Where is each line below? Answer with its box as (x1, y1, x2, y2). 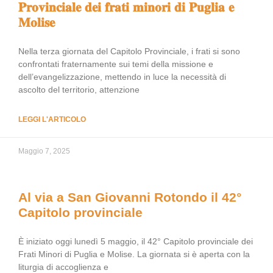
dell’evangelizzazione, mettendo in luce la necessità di (18, 72, 226, 82)
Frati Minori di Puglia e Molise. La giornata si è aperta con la (18, 249, 250, 259)
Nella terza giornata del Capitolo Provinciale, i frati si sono (18, 46, 240, 56)
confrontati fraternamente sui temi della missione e (18, 59, 213, 69)
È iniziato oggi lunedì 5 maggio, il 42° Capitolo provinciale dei (18, 236, 253, 246)
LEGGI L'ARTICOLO (18, 115, 86, 124)
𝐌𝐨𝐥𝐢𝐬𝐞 (18, 15, 55, 29)
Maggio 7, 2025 (18, 147, 70, 155)
